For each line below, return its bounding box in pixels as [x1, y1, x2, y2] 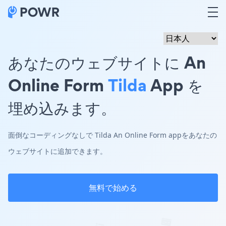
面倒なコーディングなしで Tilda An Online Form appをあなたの [8, 130, 217, 140]
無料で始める [89, 182, 137, 193]
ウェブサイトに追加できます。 [8, 146, 107, 156]
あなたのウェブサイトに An [8, 50, 206, 74]
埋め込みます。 [8, 96, 116, 120]
